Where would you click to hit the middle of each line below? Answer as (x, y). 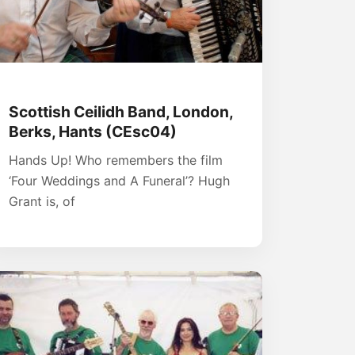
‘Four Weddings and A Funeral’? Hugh (119, 180)
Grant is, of (42, 201)
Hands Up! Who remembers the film (116, 160)
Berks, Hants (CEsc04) (93, 131)
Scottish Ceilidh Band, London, (121, 111)
